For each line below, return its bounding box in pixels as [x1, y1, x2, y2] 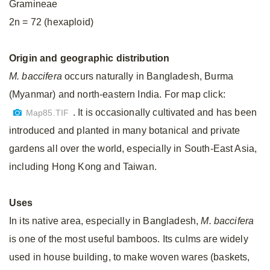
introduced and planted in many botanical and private [9, 125, 240, 136]
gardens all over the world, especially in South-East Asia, [9, 143, 257, 154]
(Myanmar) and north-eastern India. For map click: [9, 89, 225, 99]
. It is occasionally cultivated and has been [73, 107, 257, 118]
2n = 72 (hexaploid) [9, 17, 94, 27]
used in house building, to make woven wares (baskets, [9, 252, 250, 262]
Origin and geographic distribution [9, 53, 170, 63]
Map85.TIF [25, 108, 69, 118]
